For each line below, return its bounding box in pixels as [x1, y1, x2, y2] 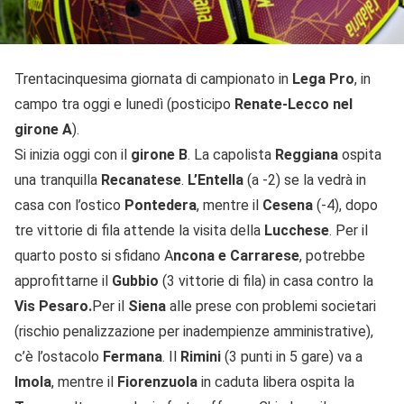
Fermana [103, 347, 162, 365]
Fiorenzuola [117, 372, 197, 390]
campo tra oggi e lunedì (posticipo [14, 95, 234, 113]
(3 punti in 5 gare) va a [221, 347, 363, 365]
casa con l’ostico [14, 196, 124, 214]
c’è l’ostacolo [14, 347, 103, 365]
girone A [14, 120, 72, 138]
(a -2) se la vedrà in [243, 170, 366, 188]
